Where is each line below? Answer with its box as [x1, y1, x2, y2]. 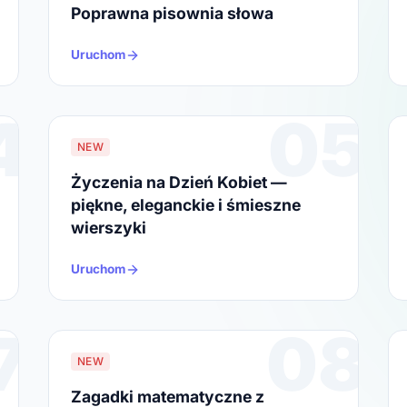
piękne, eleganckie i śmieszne [70, 195, 301, 215]
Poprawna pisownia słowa [70, 4, 273, 24]
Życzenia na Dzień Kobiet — [70, 173, 287, 193]
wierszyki [70, 218, 146, 238]
